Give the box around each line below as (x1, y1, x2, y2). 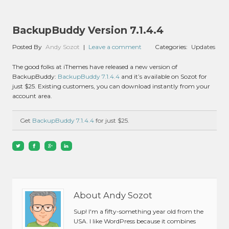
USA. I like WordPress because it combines (73, 217, 196, 225)
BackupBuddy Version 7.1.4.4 (12, 24, 164, 36)
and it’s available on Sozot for (120, 72, 207, 80)
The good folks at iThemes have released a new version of (12, 62, 177, 71)
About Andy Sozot (73, 190, 152, 200)
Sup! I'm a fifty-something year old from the (73, 207, 203, 215)
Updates (191, 43, 216, 51)
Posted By (12, 43, 42, 51)
